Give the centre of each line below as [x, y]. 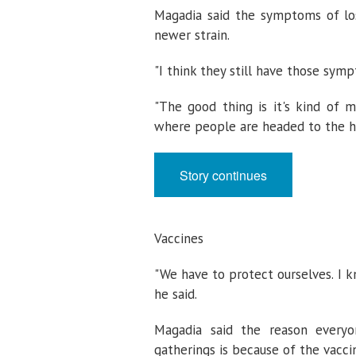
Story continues [223, 175]
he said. [176, 294]
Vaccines [179, 238]
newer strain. [192, 35]
